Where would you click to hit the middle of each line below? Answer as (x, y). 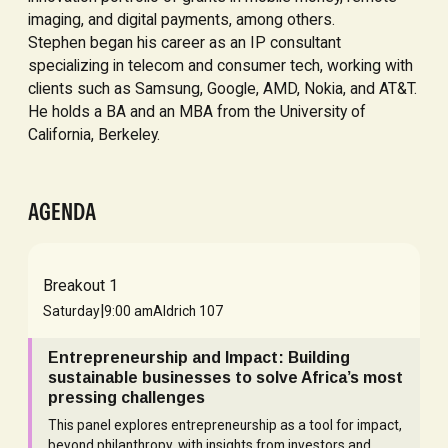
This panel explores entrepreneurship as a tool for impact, (224, 425)
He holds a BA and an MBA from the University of (196, 111)
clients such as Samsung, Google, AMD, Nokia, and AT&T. (222, 88)
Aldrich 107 (188, 310)
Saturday (72, 310)
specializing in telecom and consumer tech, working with (220, 65)
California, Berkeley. (93, 134)
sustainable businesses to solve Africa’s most (225, 377)
